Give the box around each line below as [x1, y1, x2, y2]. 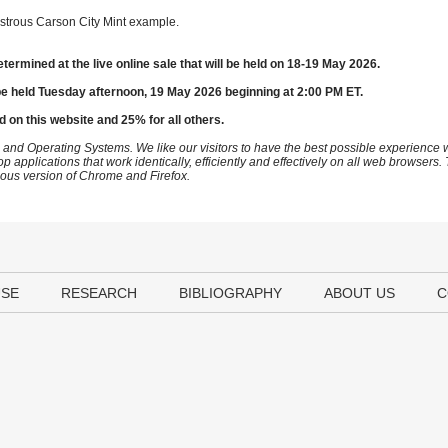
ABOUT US [324, 285, 395, 301]
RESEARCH [61, 285, 137, 301]
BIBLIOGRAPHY [179, 285, 282, 301]
